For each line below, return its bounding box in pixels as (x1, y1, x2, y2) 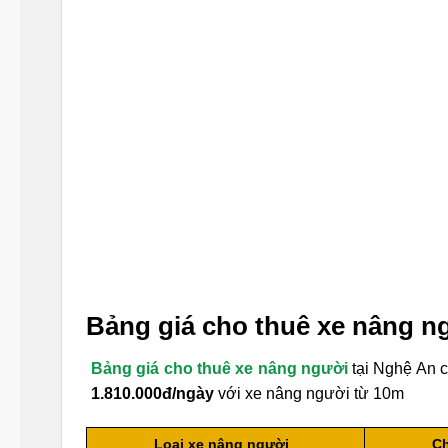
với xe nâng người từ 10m (214, 384, 404, 402)
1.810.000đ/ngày (91, 384, 214, 402)
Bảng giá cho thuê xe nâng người (91, 359, 348, 377)
